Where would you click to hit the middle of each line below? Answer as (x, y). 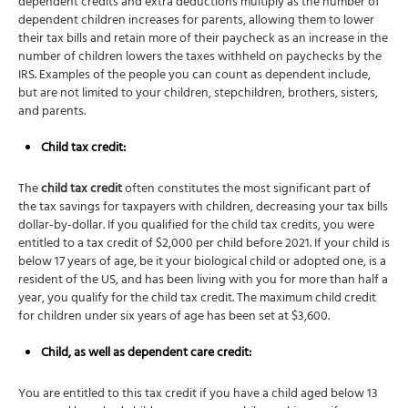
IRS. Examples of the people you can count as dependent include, (194, 76)
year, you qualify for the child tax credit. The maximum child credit (197, 300)
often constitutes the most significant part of (246, 190)
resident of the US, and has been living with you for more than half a (203, 281)
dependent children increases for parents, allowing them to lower (196, 22)
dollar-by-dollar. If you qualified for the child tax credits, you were (196, 227)
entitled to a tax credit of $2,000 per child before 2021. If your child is (204, 245)
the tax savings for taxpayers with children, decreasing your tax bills (203, 209)
